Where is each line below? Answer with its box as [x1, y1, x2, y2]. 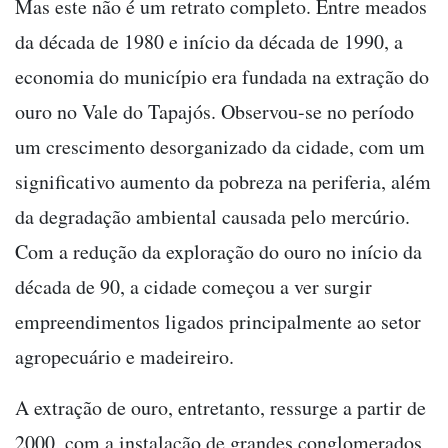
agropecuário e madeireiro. [15, 343, 234, 371]
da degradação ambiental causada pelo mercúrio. [15, 203, 410, 231]
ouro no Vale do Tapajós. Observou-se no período [15, 98, 414, 126]
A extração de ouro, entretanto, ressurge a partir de [15, 394, 426, 422]
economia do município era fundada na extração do [15, 63, 429, 91]
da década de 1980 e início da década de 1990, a [15, 28, 403, 56]
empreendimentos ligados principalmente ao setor [15, 308, 421, 336]
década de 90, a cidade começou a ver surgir [15, 273, 372, 301]
